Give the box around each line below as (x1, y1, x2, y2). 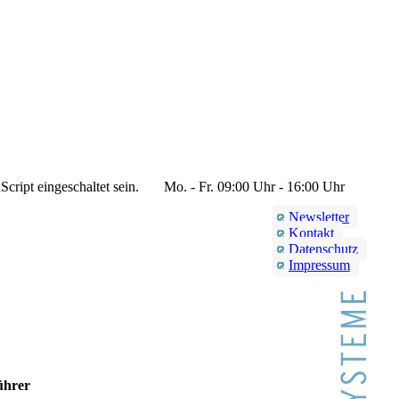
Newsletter (289, 209, 349, 225)
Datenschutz (289, 241, 358, 257)
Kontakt (289, 225, 334, 241)
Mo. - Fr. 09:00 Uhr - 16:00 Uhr (160, 179, 345, 195)
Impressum (289, 257, 350, 273)
